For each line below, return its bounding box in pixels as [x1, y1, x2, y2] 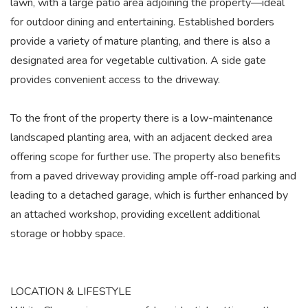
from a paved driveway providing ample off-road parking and [10, 168, 296, 184]
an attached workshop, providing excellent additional [10, 207, 260, 222]
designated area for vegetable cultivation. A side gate [10, 53, 266, 68]
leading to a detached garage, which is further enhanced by [10, 188, 288, 203]
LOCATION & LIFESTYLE [10, 284, 131, 299]
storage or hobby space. [10, 226, 125, 241]
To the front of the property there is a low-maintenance [10, 111, 273, 126]
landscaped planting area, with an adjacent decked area [10, 130, 272, 145]
